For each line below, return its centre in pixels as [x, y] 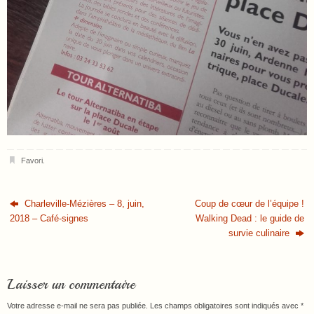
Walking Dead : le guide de [250, 219]
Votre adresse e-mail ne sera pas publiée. [77, 306]
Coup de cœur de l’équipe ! [249, 204]
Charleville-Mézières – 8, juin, [83, 204]
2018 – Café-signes [49, 219]
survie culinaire [260, 234]
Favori [32, 161]
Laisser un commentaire [71, 285]
